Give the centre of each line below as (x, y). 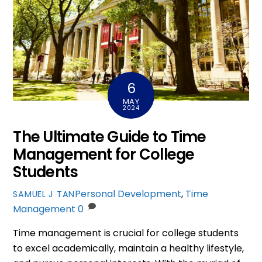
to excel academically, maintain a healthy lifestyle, (129, 248)
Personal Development (128, 194)
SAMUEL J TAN (44, 194)
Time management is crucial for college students (126, 233)
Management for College (104, 154)
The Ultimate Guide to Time (110, 137)
